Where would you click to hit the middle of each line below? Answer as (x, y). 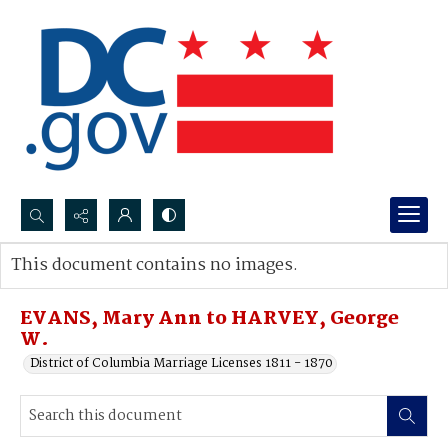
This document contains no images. (154, 265)
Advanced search (82, 285)
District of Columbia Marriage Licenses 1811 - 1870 (181, 363)
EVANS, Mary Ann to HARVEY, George (209, 319)
